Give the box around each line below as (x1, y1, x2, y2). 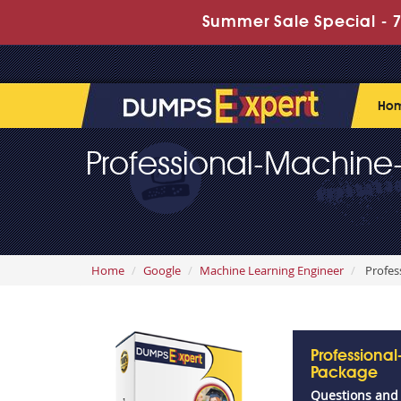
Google (143, 262, 181, 278)
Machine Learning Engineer (200, 262, 344, 278)
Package (311, 365, 378, 381)
